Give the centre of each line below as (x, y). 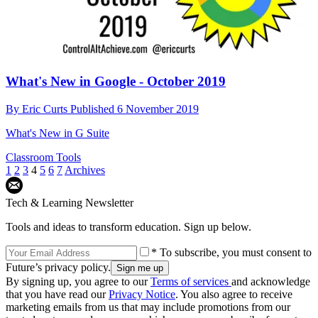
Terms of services (191, 282)
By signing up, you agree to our (78, 282)
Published (94, 109)
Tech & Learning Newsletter (70, 203)
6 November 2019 (158, 109)
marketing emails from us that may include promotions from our (148, 307)
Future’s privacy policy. (58, 268)
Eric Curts (46, 109)
